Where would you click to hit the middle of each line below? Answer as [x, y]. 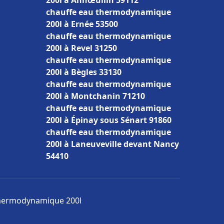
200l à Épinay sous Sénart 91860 [109, 120]
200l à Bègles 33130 [84, 72]
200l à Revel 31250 [81, 48]
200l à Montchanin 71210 [95, 96]
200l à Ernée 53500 [82, 24]
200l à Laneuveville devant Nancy [112, 144]
